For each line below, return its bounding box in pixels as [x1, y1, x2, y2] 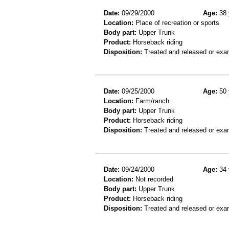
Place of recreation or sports [133, 18, 219, 27]
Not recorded [133, 175, 173, 183]
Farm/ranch [133, 97, 169, 105]
